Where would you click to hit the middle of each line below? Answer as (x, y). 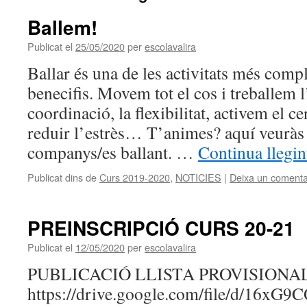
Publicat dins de (62, 177)
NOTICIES (198, 177)
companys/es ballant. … (113, 152)
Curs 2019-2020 (135, 177)
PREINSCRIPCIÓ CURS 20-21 (161, 228)
